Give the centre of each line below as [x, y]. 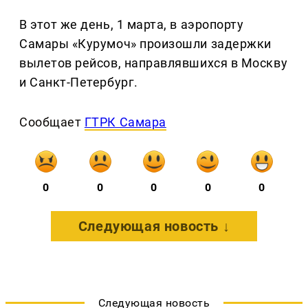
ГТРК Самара [125, 122]
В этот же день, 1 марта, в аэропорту [132, 25]
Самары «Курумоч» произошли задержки [145, 44]
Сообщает [52, 122]
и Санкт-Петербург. [79, 82]
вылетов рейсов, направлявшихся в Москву [154, 63]
